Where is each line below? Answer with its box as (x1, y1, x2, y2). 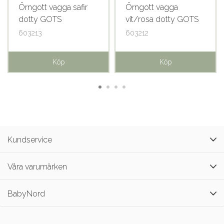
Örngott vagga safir (18, 2, 87, 12)
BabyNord (7, 189, 45, 198)
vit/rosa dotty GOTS (125, 14, 198, 24)
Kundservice (7, 135, 52, 144)
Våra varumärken (7, 162, 67, 171)
